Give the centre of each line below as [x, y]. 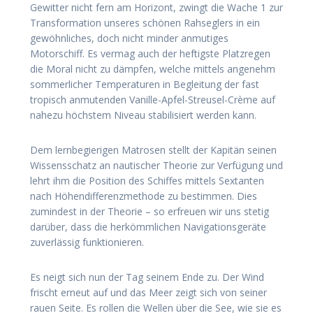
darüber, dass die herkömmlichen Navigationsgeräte [148, 226]
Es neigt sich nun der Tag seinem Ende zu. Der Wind [147, 277]
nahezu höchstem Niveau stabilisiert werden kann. [143, 115]
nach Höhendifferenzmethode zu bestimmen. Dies [144, 196]
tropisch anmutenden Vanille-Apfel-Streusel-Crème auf [153, 99]
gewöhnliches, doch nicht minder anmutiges [129, 38]
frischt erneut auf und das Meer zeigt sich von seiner [148, 292]
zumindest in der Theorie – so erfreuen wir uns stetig [150, 211]
